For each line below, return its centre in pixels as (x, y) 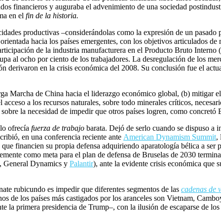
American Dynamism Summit (170, 137)
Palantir (81, 164)
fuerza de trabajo (58, 128)
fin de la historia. (52, 16)
